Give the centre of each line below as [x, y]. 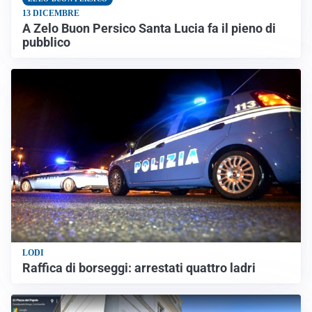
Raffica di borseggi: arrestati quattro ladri [139, 268]
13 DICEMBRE [51, 13]
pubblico [46, 42]
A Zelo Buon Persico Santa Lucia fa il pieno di [149, 28]
